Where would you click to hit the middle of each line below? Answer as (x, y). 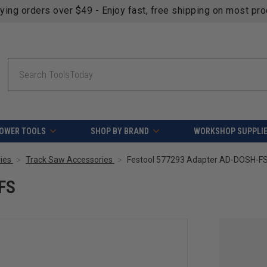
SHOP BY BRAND (119, 131)
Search (19, 64)
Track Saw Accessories (69, 160)
